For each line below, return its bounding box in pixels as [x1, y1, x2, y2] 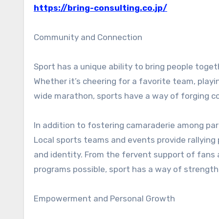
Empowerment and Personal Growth [34, 194, 175, 203]
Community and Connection [34, 32, 142, 42]
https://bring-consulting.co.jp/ [34, 3, 167, 13]
